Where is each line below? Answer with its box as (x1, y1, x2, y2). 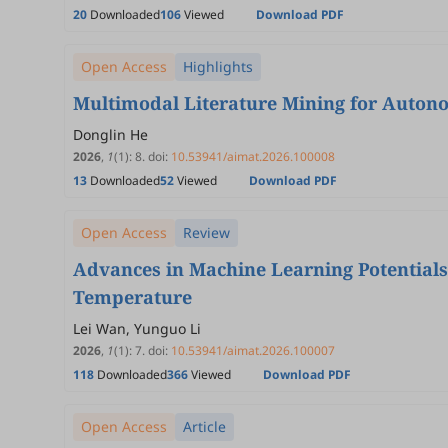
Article (183, 417, 226, 436)
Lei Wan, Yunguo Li (73, 319, 201, 338)
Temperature (73, 285, 192, 309)
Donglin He (73, 125, 148, 144)
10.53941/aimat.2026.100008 (171, 148, 335, 165)
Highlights (183, 57, 253, 76)
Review (183, 223, 230, 242)
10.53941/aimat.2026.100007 (171, 342, 335, 359)
